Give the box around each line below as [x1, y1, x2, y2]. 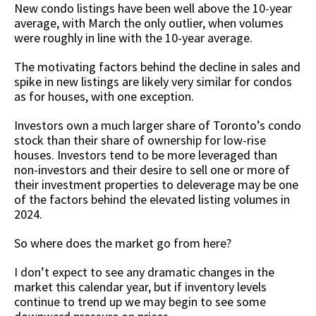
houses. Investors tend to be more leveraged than [14, 146, 277, 163]
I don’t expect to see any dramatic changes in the [14, 263, 274, 280]
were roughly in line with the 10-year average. [14, 29, 255, 46]
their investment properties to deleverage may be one [14, 176, 298, 193]
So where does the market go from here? [14, 234, 231, 251]
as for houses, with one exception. [14, 87, 197, 104]
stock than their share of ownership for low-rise [14, 131, 266, 148]
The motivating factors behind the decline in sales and [14, 58, 300, 75]
